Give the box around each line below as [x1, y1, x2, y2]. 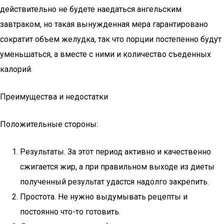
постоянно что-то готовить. [20, 207, 120, 216]
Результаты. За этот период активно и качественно [20, 147, 211, 156]
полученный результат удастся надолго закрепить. [20, 177, 209, 186]
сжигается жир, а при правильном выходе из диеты [20, 162, 214, 171]
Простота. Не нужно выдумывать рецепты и [20, 192, 187, 201]
